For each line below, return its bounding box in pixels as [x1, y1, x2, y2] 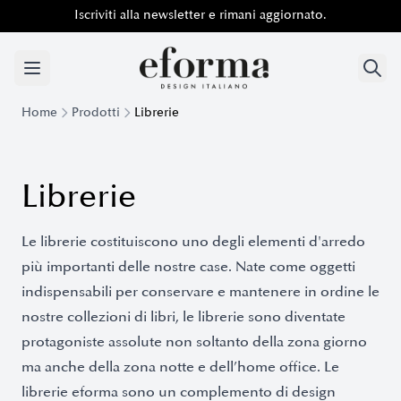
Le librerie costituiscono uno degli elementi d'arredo [21, 233, 365, 251]
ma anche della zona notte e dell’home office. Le [21, 358, 339, 376]
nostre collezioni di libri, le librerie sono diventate [21, 308, 346, 326]
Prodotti [72, 105, 120, 120]
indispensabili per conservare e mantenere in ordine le [21, 283, 380, 301]
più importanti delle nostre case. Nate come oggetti [21, 258, 355, 276]
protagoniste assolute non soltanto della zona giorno [21, 333, 367, 351]
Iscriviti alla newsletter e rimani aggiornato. [74, 7, 327, 22]
